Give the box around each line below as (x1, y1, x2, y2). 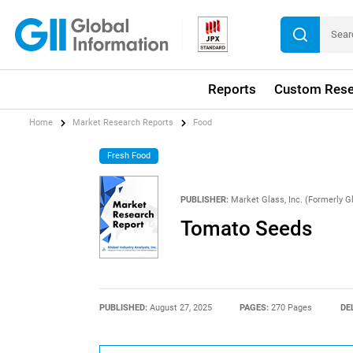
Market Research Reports (72, 117, 174, 128)
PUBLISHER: (180, 194, 229, 205)
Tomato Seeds (180, 217, 312, 241)
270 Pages (271, 302, 313, 313)
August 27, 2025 (149, 302, 212, 313)
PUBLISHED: (98, 302, 150, 313)
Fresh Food (107, 150, 151, 161)
